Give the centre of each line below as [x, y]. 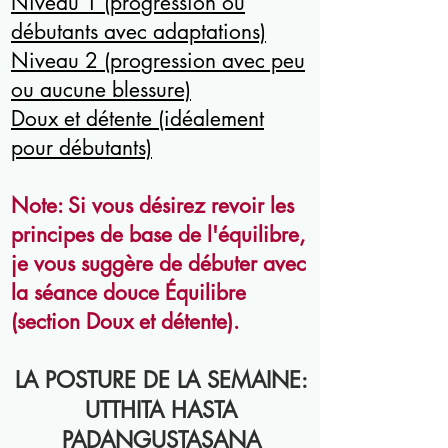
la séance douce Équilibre [128, 292]
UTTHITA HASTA [161, 410]
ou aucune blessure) [101, 89]
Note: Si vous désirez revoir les [152, 205]
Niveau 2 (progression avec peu [158, 60]
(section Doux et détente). [125, 321]
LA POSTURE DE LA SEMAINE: [161, 380]
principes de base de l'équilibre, [158, 234]
